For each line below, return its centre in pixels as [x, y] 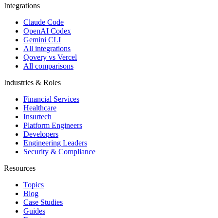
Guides [34, 211]
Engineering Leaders [55, 143]
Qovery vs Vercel [50, 57]
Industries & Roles [32, 83]
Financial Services [51, 99]
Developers [41, 134]
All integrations [47, 49]
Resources [20, 168]
